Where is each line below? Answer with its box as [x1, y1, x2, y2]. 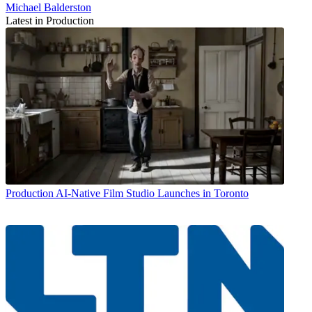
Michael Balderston [6, 1, 91, 14]
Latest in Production [6, 15, 94, 27]
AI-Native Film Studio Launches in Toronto [56, 187, 249, 199]
